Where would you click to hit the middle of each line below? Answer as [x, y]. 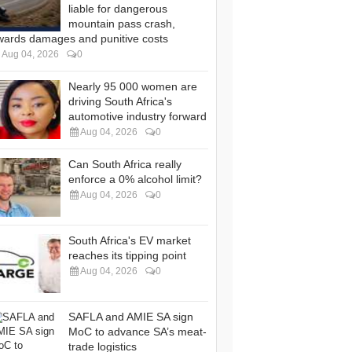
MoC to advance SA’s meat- [137, 332]
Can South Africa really [125, 164]
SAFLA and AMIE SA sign [131, 317]
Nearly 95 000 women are [133, 86]
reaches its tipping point [127, 255]
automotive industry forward [137, 116]
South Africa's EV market [130, 240]
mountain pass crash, [122, 24]
